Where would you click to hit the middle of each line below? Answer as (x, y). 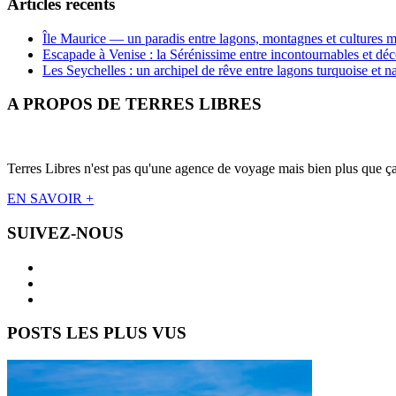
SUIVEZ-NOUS (65, 232)
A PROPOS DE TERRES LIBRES (134, 104)
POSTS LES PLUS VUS (97, 333)
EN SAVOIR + (50, 199)
